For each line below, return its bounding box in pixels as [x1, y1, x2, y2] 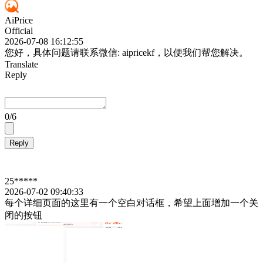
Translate [5, 59, 38, 70]
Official [5, 26, 33, 36]
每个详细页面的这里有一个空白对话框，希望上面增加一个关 [5, 198, 258, 208]
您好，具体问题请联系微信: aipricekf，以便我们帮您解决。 [5, 48, 248, 58]
